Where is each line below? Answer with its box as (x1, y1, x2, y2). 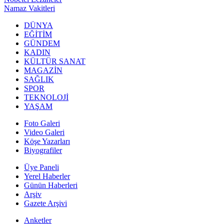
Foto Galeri (24, 118, 60, 127)
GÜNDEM (24, 38, 60, 47)
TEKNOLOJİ (24, 92, 68, 101)
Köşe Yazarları (24, 136, 70, 145)
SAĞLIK (24, 74, 54, 83)
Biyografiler (24, 145, 62, 154)
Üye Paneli (24, 162, 59, 171)
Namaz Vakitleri (4, 3, 55, 12)
